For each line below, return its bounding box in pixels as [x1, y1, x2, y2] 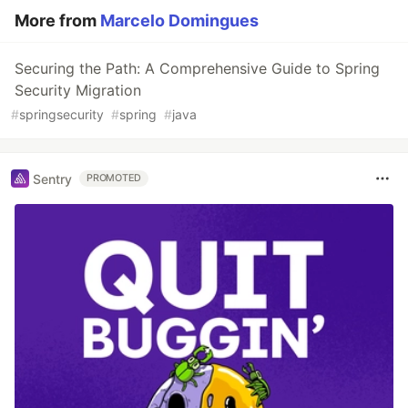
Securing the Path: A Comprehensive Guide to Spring [15, 59, 380, 78]
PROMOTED [87, 172, 142, 185]
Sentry [33, 170, 72, 187]
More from [15, 11, 100, 31]
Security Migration [15, 81, 141, 100]
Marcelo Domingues [100, 11, 259, 31]
